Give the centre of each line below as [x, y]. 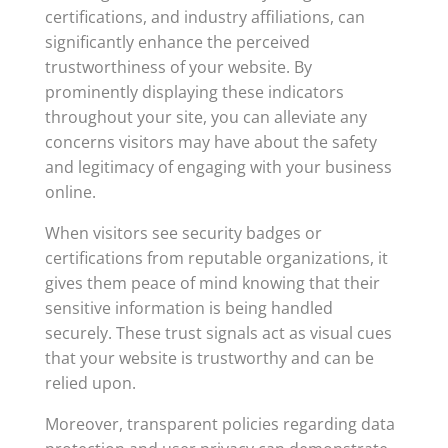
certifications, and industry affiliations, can [204, 17]
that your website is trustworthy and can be [209, 358]
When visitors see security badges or [183, 233]
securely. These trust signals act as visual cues [218, 333]
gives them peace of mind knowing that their [212, 283]
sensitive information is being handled [188, 308]
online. [70, 192]
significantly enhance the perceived [177, 42]
